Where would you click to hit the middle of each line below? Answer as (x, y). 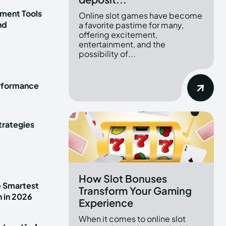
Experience (106, 203)
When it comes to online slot (132, 219)
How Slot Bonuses (123, 179)
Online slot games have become (140, 16)
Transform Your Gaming (135, 191)
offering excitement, (118, 35)
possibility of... (107, 54)
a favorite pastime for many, (131, 25)
